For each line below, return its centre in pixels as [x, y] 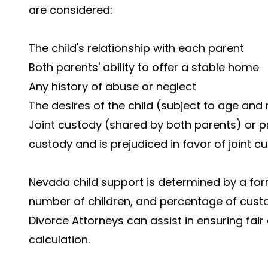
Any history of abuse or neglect [112, 86]
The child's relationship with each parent [136, 48]
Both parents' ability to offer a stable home [144, 67]
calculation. [59, 240]
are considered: [71, 10]
